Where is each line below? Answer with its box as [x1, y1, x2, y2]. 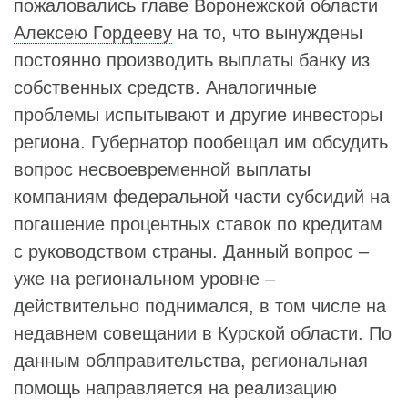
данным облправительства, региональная [14, 350, 368, 371]
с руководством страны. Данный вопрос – [14, 240, 369, 261]
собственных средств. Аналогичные [14, 76, 317, 97]
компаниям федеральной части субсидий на [14, 186, 390, 207]
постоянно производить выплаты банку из [14, 49, 370, 70]
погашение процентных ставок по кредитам [14, 213, 382, 234]
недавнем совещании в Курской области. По [14, 322, 392, 343]
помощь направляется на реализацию [14, 377, 337, 398]
